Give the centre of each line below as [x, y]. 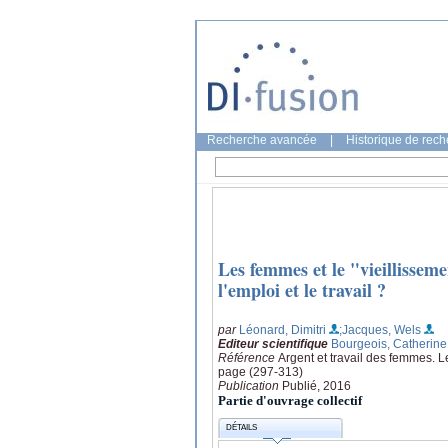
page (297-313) [260, 371]
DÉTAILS [242, 428]
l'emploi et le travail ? [302, 290]
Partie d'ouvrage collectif [290, 400]
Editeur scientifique [273, 343]
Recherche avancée [262, 140]
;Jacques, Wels [380, 329]
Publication [250, 385]
